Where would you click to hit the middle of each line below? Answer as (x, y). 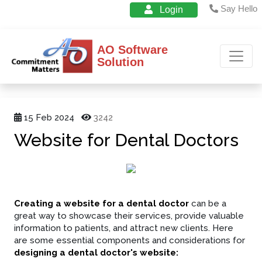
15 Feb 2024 (49, 117)
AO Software (132, 50)
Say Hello (238, 8)
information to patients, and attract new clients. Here (124, 228)
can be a (209, 203)
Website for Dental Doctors (126, 140)
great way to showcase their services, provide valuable (129, 216)
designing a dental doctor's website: (96, 252)
